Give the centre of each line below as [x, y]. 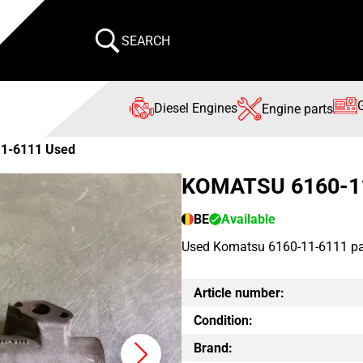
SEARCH [146, 41]
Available [248, 219]
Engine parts [298, 109]
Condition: [223, 320]
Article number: [239, 293]
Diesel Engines [196, 108]
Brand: [213, 348]
